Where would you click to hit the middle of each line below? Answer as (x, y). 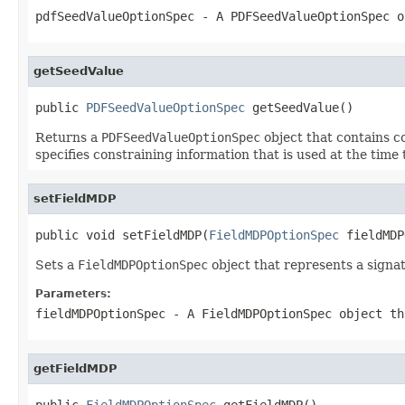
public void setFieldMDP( (122, 235)
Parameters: (73, 293)
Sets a (57, 264)
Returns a (68, 137)
